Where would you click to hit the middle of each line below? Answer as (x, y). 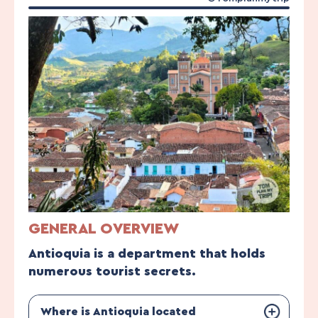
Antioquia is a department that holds (147, 253)
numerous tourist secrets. (112, 271)
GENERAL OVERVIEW (104, 228)
